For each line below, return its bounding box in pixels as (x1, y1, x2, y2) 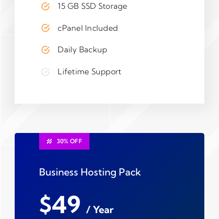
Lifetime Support (58, 66, 122, 76)
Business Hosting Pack (39, 165, 141, 178)
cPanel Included (58, 22, 118, 33)
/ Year (86, 203, 113, 216)
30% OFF (56, 137, 82, 145)
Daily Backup (58, 44, 108, 55)
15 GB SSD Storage (58, 1, 128, 11)
